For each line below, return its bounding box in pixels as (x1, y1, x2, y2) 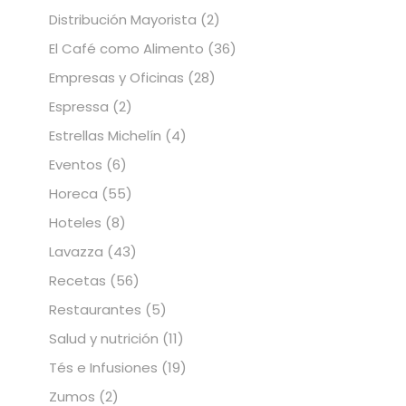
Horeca (49, 183, 98, 203)
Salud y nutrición (49, 328, 159, 348)
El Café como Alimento (49, 38, 204, 58)
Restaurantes (49, 299, 141, 319)
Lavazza (49, 241, 103, 261)
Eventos (49, 154, 102, 174)
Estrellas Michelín (49, 125, 161, 145)
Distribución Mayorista (49, 9, 197, 29)
